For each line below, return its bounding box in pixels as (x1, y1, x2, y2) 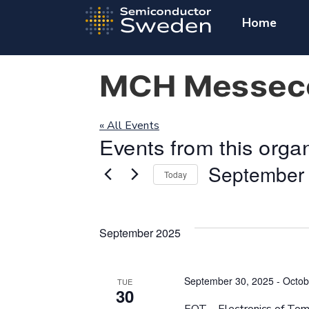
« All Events (99, 118, 159, 133)
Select (208, 186, 240, 199)
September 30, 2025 (183, 274, 274, 288)
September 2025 (99, 225, 181, 241)
